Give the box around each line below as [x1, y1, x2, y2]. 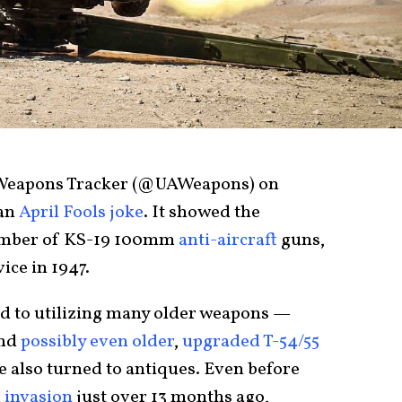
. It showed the [144, 199, 260, 225]
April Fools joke [19, 199, 144, 225]
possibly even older [21, 328, 174, 354]
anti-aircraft [179, 227, 277, 253]
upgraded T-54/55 [182, 328, 319, 354]
